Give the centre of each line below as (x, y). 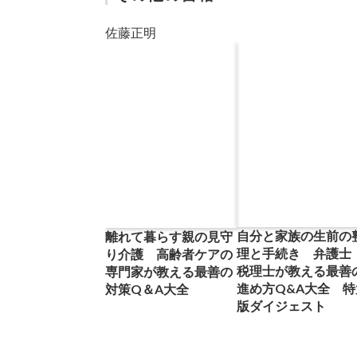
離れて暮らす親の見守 (169, 236)
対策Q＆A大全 (147, 289)
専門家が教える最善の (169, 271)
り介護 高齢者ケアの (169, 254)
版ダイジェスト (281, 306)
